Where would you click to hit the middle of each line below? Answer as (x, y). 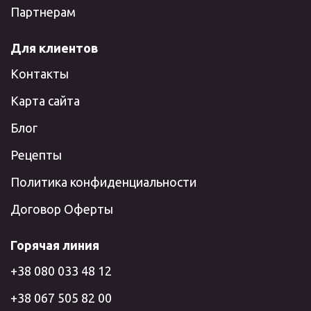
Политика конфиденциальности (103, 182)
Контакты (40, 73)
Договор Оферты (62, 209)
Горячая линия (55, 245)
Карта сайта (45, 100)
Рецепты (36, 154)
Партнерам (43, 11)
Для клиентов (54, 48)
